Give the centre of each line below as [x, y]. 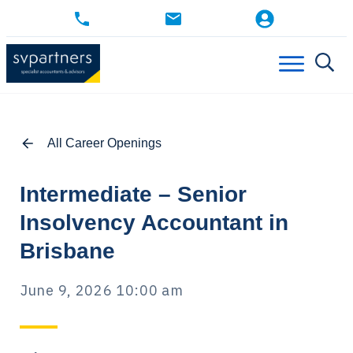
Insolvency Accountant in [154, 223]
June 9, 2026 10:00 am [102, 291]
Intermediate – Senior [133, 195]
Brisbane [67, 251]
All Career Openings [104, 143]
